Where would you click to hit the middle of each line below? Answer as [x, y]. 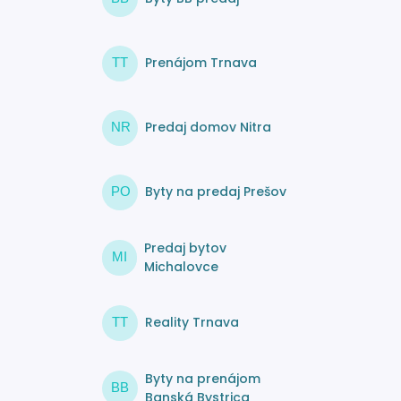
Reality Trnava [192, 323]
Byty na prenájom [202, 378]
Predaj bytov [186, 247]
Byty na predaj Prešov [215, 192]
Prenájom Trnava [200, 63]
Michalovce [182, 266]
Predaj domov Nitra [208, 128]
